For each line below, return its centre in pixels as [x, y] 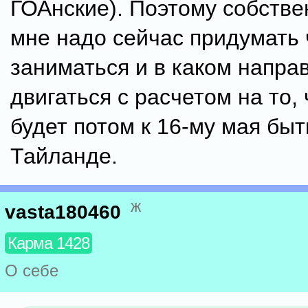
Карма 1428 [48, 243]
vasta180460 [63, 212]
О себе [32, 271]
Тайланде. [64, 156]
